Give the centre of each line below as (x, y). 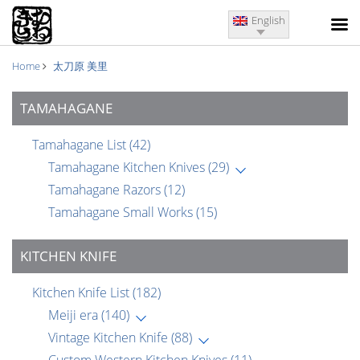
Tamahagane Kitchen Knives (128, 168)
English (268, 20)
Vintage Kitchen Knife (110, 338)
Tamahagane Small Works (122, 213)
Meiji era (75, 315)
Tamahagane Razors (106, 190)
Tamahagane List (81, 145)
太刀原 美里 (80, 66)
